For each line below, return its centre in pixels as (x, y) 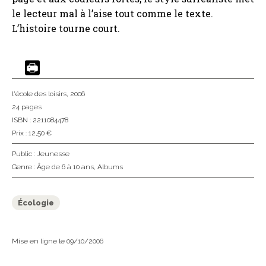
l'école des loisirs (39, 94)
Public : (24, 154)
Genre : (24, 167)
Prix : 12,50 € (32, 133)
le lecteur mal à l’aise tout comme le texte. (113, 14)
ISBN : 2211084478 (40, 120)
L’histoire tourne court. (66, 28)
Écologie (36, 203)
